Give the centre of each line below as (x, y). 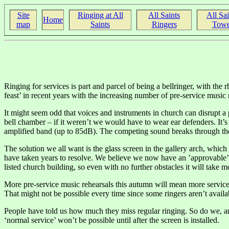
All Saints (164, 15)
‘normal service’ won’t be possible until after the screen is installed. (112, 220)
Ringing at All (100, 15)
